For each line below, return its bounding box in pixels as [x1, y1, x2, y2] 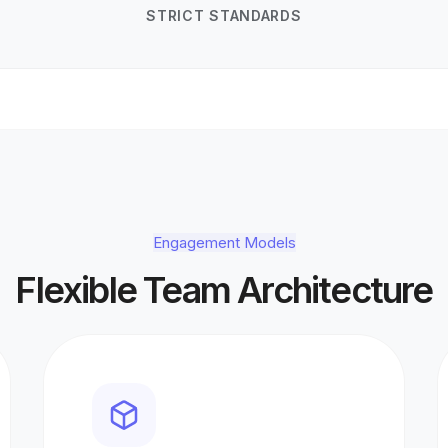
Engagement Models [152, 233, 296, 252]
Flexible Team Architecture [15, 268, 433, 312]
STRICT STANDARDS [146, 7, 302, 24]
